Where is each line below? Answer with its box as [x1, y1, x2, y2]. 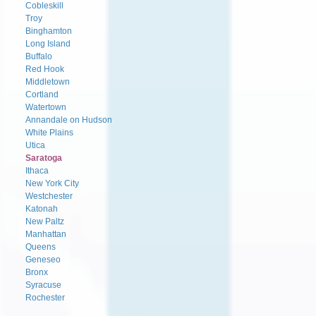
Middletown [25, 76, 70, 87]
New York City [25, 178, 79, 188]
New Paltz [25, 216, 64, 226]
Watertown [25, 102, 66, 112]
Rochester [25, 292, 65, 303]
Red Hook [25, 63, 64, 74]
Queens [25, 241, 56, 252]
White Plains [25, 127, 73, 138]
